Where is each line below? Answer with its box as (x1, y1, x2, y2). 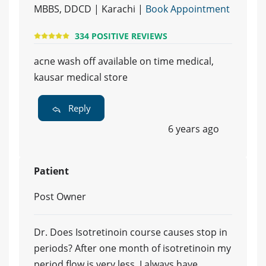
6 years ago (168, 122, 219, 135)
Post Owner (34, 189, 86, 203)
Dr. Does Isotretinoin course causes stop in (34, 225, 227, 239)
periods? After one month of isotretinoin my (34, 241, 231, 255)
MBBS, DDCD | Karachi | (34, 2, 145, 15)
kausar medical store (34, 70, 128, 84)
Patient (34, 164, 69, 178)
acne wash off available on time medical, (34, 54, 214, 68)
